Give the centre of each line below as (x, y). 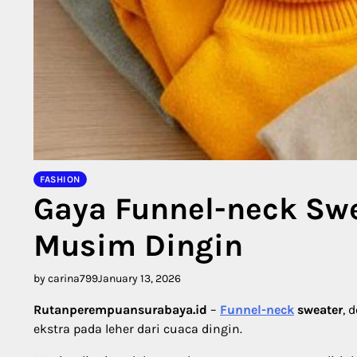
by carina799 (66, 279)
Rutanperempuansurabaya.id (120, 310)
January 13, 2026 (139, 279)
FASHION (60, 180)
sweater (318, 310)
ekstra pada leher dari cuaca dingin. (138, 329)
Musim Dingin (138, 246)
